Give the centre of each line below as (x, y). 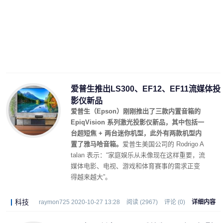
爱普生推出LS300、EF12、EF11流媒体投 (146, 89)
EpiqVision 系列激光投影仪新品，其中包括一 (137, 122)
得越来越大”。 (91, 177)
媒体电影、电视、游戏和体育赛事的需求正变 (135, 166)
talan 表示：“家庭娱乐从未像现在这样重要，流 (138, 155)
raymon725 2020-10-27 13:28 (79, 202)
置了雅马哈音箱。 (97, 144)
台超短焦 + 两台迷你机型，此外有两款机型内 (136, 133)
